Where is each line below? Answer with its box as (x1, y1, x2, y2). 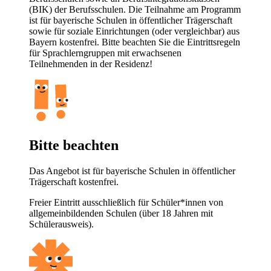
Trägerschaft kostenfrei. (29, 176, 119, 187)
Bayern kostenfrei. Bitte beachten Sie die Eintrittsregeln (29, 36, 240, 47)
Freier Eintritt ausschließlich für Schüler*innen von (29, 197, 223, 207)
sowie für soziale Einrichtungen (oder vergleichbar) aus (29, 25, 240, 36)
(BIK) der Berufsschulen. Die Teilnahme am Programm (29, 4, 241, 15)
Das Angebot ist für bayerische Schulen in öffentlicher (29, 165, 235, 176)
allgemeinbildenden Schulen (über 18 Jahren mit (29, 207, 213, 218)
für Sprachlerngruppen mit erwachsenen (29, 47, 181, 58)
